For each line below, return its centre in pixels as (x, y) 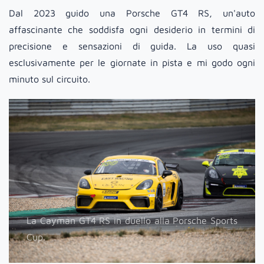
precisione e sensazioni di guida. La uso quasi (132, 46)
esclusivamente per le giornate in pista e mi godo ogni (132, 62)
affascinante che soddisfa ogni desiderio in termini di (132, 29)
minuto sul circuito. (49, 79)
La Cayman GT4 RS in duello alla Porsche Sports (132, 221)
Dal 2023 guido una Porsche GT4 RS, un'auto (132, 13)
